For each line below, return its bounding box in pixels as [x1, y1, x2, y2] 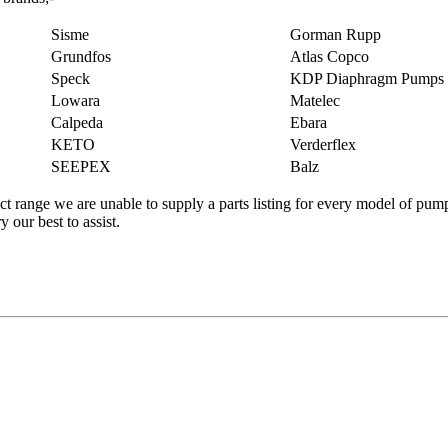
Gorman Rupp [290, 25, 381, 43]
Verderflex [290, 135, 356, 153]
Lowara [51, 91, 100, 109]
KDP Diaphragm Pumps [290, 69, 444, 87]
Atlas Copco [290, 47, 369, 65]
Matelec [290, 91, 340, 109]
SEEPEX [51, 157, 111, 175]
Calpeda [51, 113, 103, 131]
